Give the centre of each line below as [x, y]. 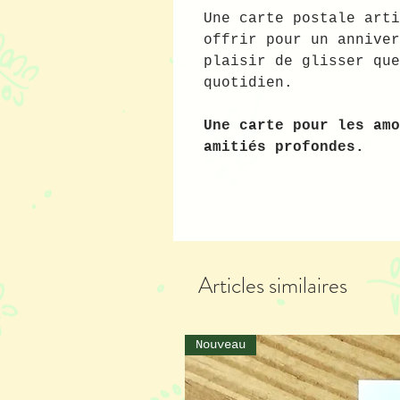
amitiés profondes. [283, 148]
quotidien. [248, 83]
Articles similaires [273, 286]
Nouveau [221, 345]
